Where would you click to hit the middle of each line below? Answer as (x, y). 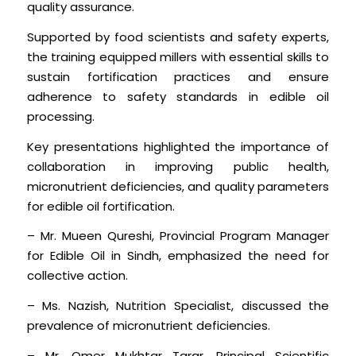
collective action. (77, 276)
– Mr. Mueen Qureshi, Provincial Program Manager (178, 236)
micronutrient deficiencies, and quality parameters (178, 186)
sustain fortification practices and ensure (178, 76)
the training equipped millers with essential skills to (178, 56)
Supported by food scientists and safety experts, (178, 37)
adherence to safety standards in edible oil (178, 96)
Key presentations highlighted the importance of (178, 146)
